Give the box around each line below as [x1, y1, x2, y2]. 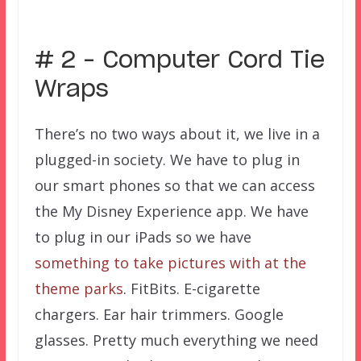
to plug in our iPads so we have [34, 226, 251, 247]
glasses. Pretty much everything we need [34, 330, 318, 350]
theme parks [34, 278, 123, 298]
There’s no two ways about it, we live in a [34, 123, 320, 143]
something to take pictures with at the [34, 252, 306, 272]
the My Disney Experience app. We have [34, 201, 309, 221]
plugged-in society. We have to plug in [34, 149, 300, 169]
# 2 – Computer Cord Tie [34, 49, 325, 73]
